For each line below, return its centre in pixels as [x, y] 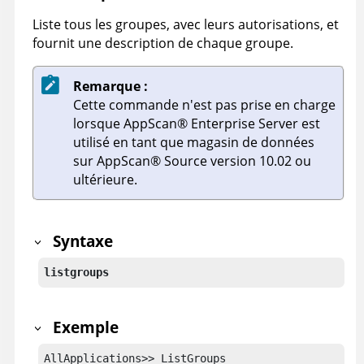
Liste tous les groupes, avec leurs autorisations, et [186, 25]
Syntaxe [83, 240]
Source [184, 161]
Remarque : [110, 87]
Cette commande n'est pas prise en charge [204, 105]
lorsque [98, 124]
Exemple [86, 327]
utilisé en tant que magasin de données [194, 143]
